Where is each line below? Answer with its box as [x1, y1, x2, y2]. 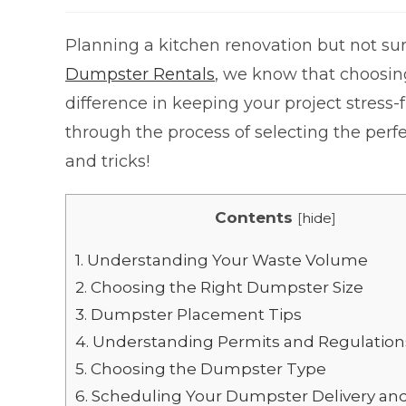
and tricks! [65, 151, 150, 172]
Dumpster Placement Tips [87, 304, 302, 324]
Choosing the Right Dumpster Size [87, 277, 363, 297]
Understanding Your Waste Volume [83, 250, 368, 270]
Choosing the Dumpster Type [87, 359, 326, 379]
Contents [214, 208, 293, 227]
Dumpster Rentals [65, 64, 215, 85]
